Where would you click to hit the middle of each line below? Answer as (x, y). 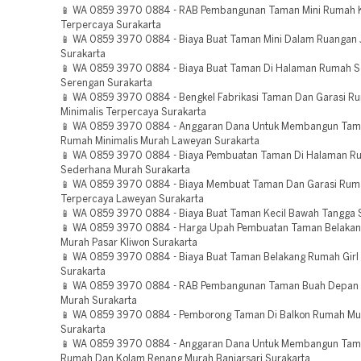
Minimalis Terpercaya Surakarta (133, 112)
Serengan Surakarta (106, 83)
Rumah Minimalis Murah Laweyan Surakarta (160, 141)
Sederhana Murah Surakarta (125, 170)
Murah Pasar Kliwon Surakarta (129, 243)
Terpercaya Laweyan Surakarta (132, 199)
